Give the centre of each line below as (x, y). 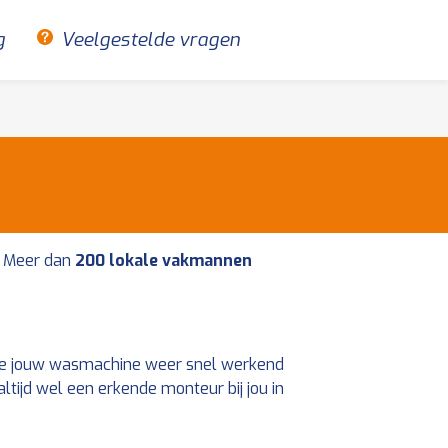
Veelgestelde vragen (150, 39)
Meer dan (39, 260)
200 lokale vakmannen (164, 260)
